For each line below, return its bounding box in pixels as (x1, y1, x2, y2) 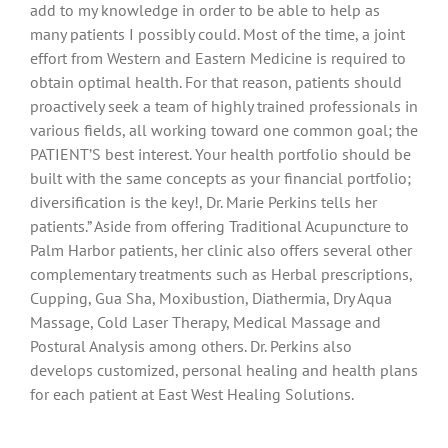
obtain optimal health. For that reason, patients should (30, 71, 402, 92)
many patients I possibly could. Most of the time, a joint (30, 23, 405, 44)
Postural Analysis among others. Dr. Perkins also (30, 335, 352, 356)
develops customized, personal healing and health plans (30, 359, 418, 380)
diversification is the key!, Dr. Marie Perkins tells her (30, 191, 377, 212)
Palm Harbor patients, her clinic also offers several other (30, 239, 412, 260)
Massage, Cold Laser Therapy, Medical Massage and (30, 311, 381, 332)
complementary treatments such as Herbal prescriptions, (30, 263, 412, 284)
